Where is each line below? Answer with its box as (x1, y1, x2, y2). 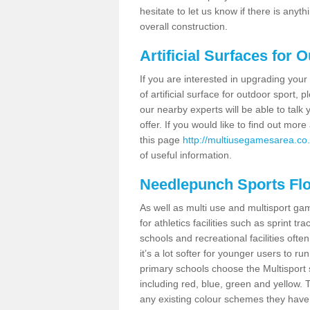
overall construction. (140, 20, 228, 32)
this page (140, 134, 183, 145)
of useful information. (140, 149, 232, 161)
